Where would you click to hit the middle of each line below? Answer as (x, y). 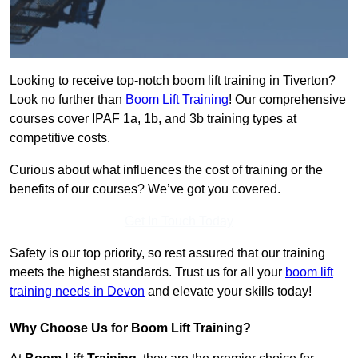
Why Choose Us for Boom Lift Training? (130, 328)
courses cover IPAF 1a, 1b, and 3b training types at (153, 119)
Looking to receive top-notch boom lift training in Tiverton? (173, 81)
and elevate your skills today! (228, 292)
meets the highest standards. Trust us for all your (147, 272)
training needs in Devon (77, 292)
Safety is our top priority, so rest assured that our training (167, 253)
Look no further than (68, 100)
